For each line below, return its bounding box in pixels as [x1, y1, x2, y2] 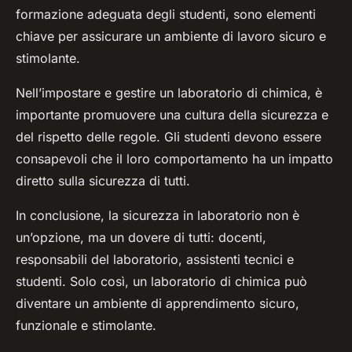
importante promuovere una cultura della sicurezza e [16, 107, 328, 123]
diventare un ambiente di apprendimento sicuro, [16, 295, 299, 312]
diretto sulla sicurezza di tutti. [16, 173, 190, 189]
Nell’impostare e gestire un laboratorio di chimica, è [16, 85, 322, 101]
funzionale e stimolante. [16, 317, 156, 334]
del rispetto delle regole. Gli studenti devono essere [16, 129, 321, 145]
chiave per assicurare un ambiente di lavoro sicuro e [16, 28, 326, 45]
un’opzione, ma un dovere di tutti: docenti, [16, 229, 266, 246]
